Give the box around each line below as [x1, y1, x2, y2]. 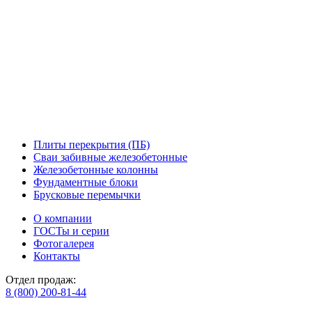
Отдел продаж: [6, 273, 76, 286]
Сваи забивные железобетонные [33, 150, 187, 163]
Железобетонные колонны [33, 163, 158, 175]
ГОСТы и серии [33, 224, 109, 237]
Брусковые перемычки [33, 188, 141, 201]
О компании [33, 212, 92, 224]
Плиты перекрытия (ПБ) [33, 138, 150, 150]
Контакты [33, 249, 80, 262]
